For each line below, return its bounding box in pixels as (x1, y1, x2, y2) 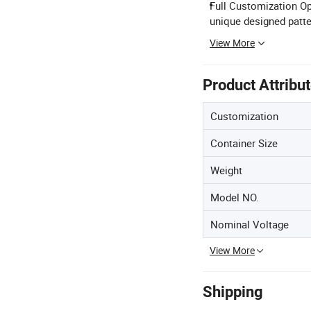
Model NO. (210, 190, 259, 204)
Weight (210, 163, 242, 177)
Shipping (203, 283, 263, 301)
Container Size (210, 136, 278, 150)
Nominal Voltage (210, 217, 289, 231)
